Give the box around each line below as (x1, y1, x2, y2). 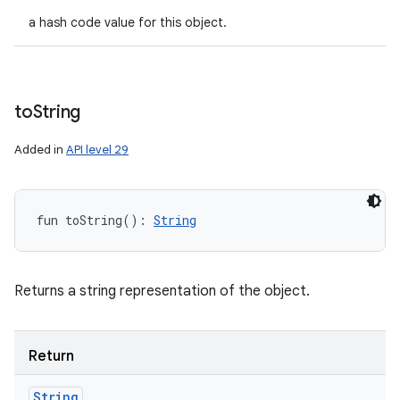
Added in (14, 142, 66, 157)
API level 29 (66, 142, 129, 157)
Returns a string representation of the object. (14, 282, 310, 300)
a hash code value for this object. (29, 14, 227, 30)
